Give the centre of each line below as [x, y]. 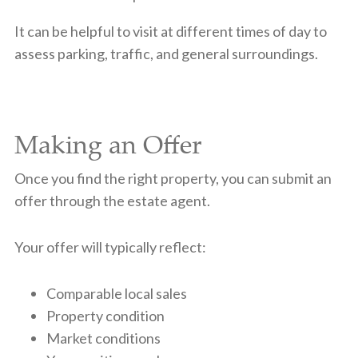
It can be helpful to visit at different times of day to [170, 31]
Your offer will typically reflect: [110, 247]
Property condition [105, 315]
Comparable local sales [116, 293]
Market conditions [103, 338]
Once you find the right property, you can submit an [173, 178]
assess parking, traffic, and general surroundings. [166, 53]
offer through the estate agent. [112, 200]
